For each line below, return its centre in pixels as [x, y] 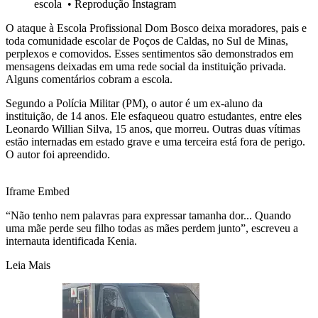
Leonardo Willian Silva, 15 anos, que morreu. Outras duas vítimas [153, 129]
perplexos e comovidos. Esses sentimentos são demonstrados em [149, 54]
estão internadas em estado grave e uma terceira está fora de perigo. [155, 142]
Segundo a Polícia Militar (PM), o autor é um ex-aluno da [134, 104]
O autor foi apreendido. [58, 155]
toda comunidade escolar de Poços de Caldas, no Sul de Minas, [147, 41]
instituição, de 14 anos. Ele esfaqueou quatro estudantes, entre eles [154, 116]
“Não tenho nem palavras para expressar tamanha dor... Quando [148, 216]
